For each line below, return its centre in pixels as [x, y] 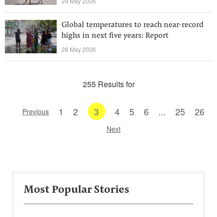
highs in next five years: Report [115, 36]
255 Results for [108, 84]
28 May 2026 [79, 49]
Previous [36, 111]
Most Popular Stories [77, 190]
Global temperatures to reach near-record [132, 25]
